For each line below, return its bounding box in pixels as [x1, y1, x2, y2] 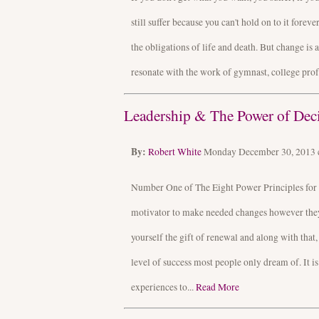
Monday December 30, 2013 [204, 145, 318, 158]
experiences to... [131, 280, 196, 293]
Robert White [148, 145, 202, 158]
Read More [196, 280, 239, 293]
